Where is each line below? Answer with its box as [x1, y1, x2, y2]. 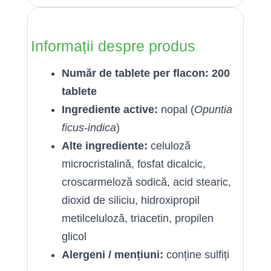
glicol [62, 230, 87, 243]
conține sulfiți [163, 249, 229, 261]
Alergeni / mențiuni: [62, 249, 163, 261]
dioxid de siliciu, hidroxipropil [62, 194, 200, 206]
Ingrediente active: [62, 103, 158, 116]
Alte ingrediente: [62, 140, 148, 152]
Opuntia [194, 103, 232, 116]
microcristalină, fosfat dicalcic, [62, 158, 206, 170]
